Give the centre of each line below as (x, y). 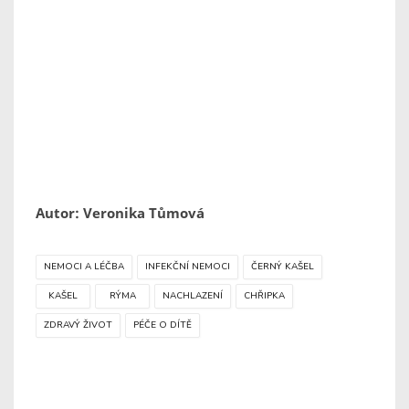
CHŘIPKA (264, 296)
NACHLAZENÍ (193, 296)
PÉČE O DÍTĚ (163, 325)
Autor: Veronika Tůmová (120, 213)
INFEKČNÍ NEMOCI (188, 267)
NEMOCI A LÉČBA (84, 267)
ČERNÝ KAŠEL (283, 267)
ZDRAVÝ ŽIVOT (78, 325)
